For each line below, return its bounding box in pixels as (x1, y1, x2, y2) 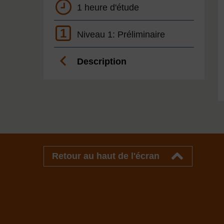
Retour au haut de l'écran (52, 151, 159, 161)
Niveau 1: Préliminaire (77, 29, 165, 40)
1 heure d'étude (77, 2, 139, 13)
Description (77, 56, 126, 67)
